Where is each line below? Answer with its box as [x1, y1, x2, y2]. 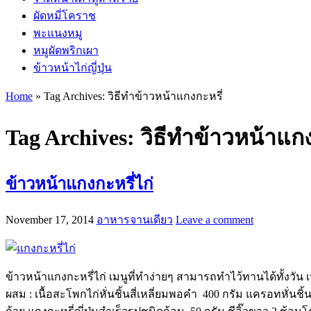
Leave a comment [176, 213, 253, 226]
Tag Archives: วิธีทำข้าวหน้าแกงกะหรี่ [44, 90, 223, 102]
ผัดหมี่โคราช [33, 9, 96, 22]
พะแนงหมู [33, 26, 83, 39]
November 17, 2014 [6, 213, 94, 226]
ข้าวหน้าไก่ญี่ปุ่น [33, 61, 112, 74]
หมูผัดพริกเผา [33, 44, 99, 56]
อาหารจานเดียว [96, 213, 173, 226]
